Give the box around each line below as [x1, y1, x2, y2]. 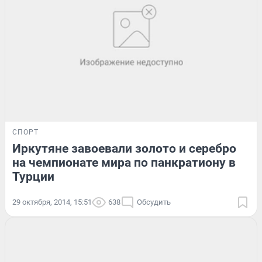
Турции [12, 169, 54, 184]
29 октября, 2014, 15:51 [12, 197, 92, 206]
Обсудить [137, 197, 171, 206]
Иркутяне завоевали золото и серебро [12, 141, 236, 156]
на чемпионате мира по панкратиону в [12, 155, 236, 170]
